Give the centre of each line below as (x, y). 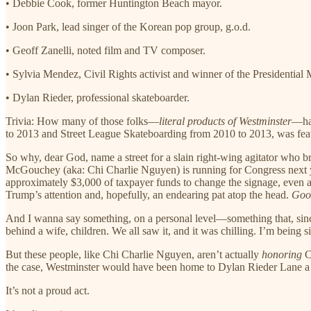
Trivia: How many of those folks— (82, 121)
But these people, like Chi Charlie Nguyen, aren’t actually (134, 254)
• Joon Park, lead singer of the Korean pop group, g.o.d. (128, 26)
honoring (282, 254)
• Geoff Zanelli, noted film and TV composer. (106, 50)
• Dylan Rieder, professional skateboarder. (98, 97)
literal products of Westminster (225, 121)
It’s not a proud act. (48, 290)
